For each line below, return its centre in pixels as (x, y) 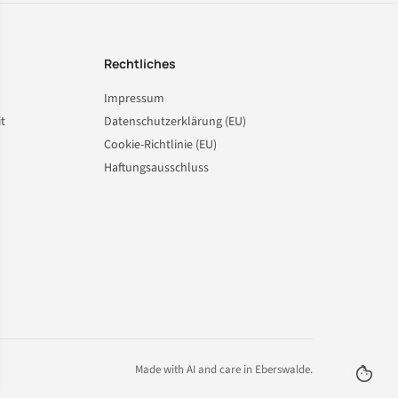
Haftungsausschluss (157, 168)
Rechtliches (140, 64)
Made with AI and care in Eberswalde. (224, 370)
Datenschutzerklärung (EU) (175, 122)
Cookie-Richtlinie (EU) (161, 145)
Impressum (135, 99)
